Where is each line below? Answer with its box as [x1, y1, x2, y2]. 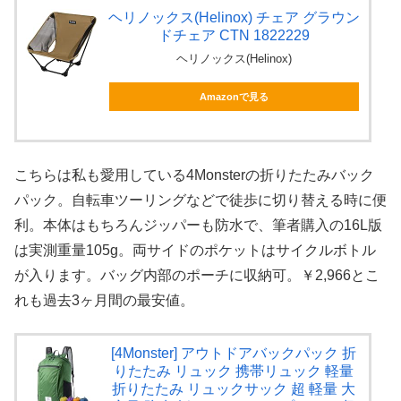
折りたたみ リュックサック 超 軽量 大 [112, 381, 356, 397]
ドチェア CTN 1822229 [158, 28, 310, 44]
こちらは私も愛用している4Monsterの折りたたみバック [14, 166, 374, 183]
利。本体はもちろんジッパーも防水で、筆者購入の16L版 [14, 217, 382, 233]
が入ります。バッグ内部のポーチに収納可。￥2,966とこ [14, 267, 380, 283]
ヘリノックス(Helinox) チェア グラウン [107, 10, 360, 26]
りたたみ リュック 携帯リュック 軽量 [114, 363, 354, 380]
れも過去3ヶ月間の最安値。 [14, 292, 194, 308]
